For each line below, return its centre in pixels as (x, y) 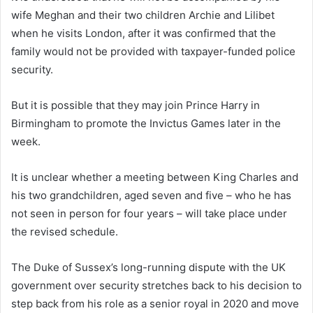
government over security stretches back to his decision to (156, 286)
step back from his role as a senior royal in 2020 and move (155, 304)
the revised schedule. (65, 232)
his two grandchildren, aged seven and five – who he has (151, 196)
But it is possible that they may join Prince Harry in (136, 105)
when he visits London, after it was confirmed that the (144, 34)
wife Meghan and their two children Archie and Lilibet (143, 15)
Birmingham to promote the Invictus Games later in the (146, 124)
